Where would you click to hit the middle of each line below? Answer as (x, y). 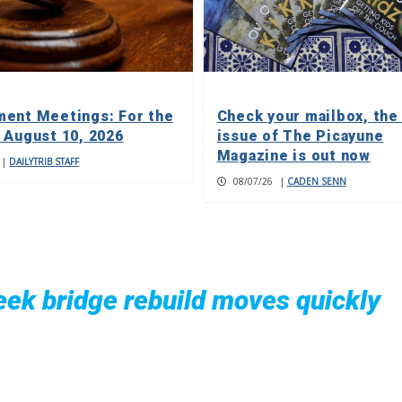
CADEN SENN (316, 181)
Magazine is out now (293, 155)
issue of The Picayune (300, 135)
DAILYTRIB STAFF (44, 161)
